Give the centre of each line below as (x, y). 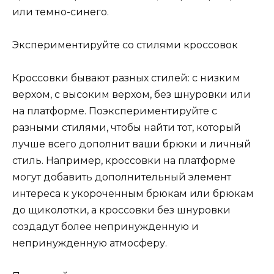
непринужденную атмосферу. (90, 243)
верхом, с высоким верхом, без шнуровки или (131, 95)
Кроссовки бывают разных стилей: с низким (126, 78)
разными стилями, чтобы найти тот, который (127, 128)
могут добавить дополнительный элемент (122, 177)
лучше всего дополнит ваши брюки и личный (132, 144)
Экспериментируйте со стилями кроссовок (125, 45)
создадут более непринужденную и (106, 227)
